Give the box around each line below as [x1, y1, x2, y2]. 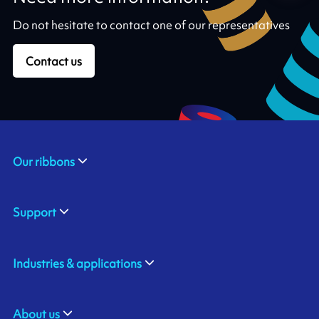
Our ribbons [12, 154, 75, 170]
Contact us [26, 53, 83, 70]
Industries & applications [12, 255, 142, 271]
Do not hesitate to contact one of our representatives [12, 16, 290, 33]
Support [12, 204, 56, 221]
